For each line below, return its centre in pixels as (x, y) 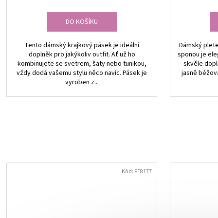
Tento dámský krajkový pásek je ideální (82, 45)
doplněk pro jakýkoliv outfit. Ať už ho (82, 55)
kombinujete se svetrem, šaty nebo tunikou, (82, 64)
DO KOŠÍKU (82, 22)
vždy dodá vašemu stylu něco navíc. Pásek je (82, 73)
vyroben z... (82, 82)
